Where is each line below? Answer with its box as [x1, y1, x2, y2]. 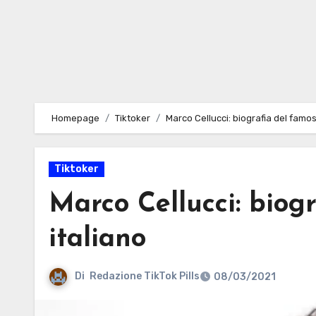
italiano [49, 226, 146, 253]
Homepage [51, 113, 99, 123]
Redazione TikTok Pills [90, 270, 200, 283]
